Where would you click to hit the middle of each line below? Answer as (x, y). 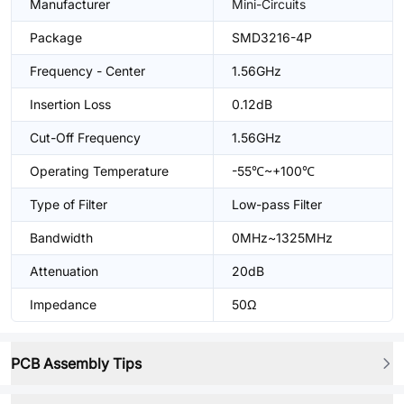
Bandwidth (61, 238)
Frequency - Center (87, 71)
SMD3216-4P (272, 37)
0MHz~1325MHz (282, 238)
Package (56, 37)
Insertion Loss (70, 104)
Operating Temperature (99, 171)
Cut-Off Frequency (85, 138)
